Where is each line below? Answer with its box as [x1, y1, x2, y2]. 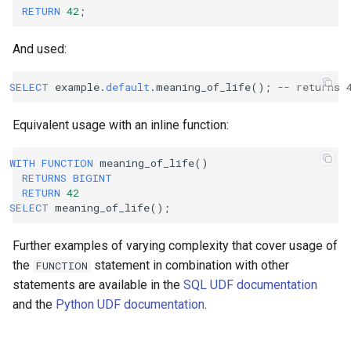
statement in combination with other [91, 258, 290, 273]
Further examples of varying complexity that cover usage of [13, 238, 338, 253]
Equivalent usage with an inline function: [13, 118, 229, 132]
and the [13, 297, 56, 312]
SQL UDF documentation [183, 277, 317, 292]
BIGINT [73, 170, 112, 185]
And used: [13, 42, 67, 56]
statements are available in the [13, 277, 183, 292]
